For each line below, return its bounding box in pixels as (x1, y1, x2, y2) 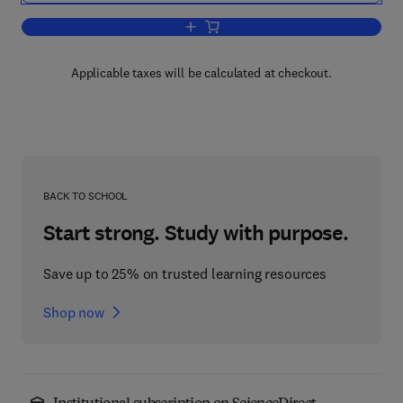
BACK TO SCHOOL (43, 189, 129, 202)
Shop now (43, 303, 104, 321)
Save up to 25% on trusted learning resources (43, 264, 327, 282)
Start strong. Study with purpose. (43, 219, 349, 247)
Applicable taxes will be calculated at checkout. (70, 65, 333, 81)
